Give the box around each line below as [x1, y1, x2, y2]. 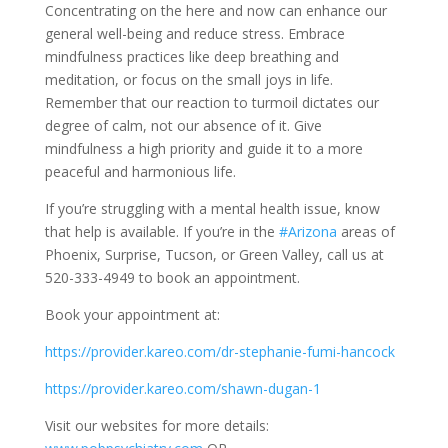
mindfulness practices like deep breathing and [44, 47, 339, 67]
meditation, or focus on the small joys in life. [44, 70, 333, 90]
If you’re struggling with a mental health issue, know [44, 199, 380, 219]
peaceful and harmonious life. [44, 162, 236, 182]
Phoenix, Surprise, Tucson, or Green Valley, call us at [44, 245, 384, 265]
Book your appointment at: [44, 305, 220, 325]
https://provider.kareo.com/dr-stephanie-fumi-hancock [44, 342, 395, 362]
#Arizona [278, 222, 337, 242]
